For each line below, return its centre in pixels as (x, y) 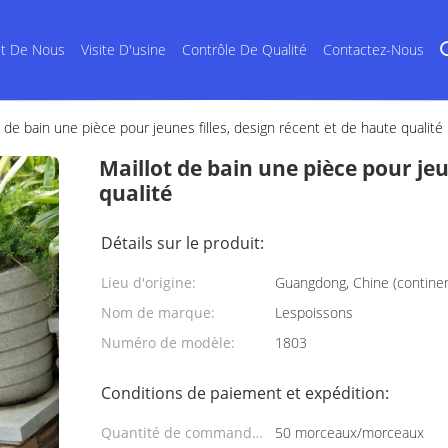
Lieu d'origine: (148, 282)
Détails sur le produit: (182, 243)
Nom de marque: (158, 312)
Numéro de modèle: (168, 342)
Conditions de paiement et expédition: (245, 393)
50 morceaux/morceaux (349, 432)
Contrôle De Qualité (244, 49)
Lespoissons (314, 312)
